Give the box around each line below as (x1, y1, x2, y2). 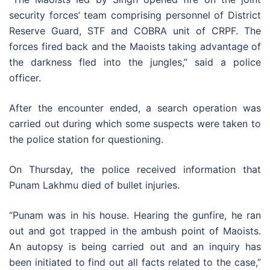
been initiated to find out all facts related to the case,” (9, 256, 261, 268)
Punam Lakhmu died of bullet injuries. (9, 178, 180, 191)
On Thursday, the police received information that (9, 163, 261, 175)
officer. (9, 71, 41, 84)
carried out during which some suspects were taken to (9, 117, 261, 130)
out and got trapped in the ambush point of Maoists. (9, 224, 261, 237)
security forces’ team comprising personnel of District (9, 8, 261, 21)
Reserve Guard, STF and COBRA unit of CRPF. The (9, 24, 261, 37)
